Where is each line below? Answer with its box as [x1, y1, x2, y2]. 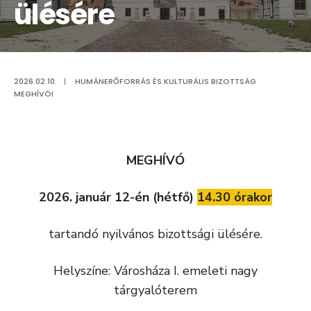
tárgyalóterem [114, 282, 197, 299]
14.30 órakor [197, 189, 272, 205]
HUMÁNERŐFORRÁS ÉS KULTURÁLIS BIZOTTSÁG [75, 76, 256, 87]
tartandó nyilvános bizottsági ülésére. [49, 226, 262, 242]
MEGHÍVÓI [14, 88, 53, 99]
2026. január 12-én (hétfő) [39, 189, 197, 205]
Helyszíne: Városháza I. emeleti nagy [53, 262, 258, 279]
